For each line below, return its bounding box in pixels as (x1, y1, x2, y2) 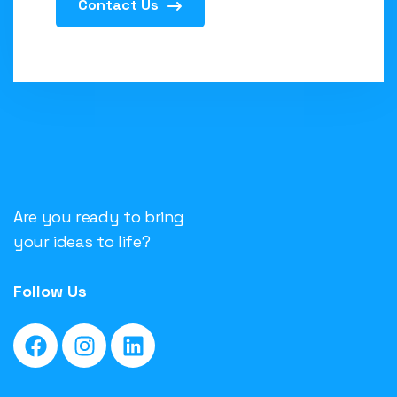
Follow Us (13, 281, 87, 301)
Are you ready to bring (13, 206, 185, 227)
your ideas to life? (13, 231, 151, 252)
